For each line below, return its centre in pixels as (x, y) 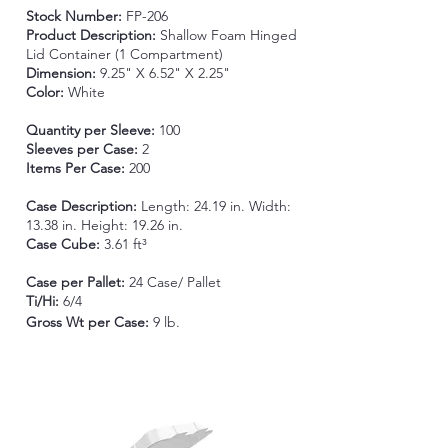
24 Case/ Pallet (174, 282)
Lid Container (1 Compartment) (124, 54)
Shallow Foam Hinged (228, 35)
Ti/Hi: (44, 301)
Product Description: (92, 35)
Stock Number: (75, 16)
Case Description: (83, 206)
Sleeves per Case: (83, 149)
